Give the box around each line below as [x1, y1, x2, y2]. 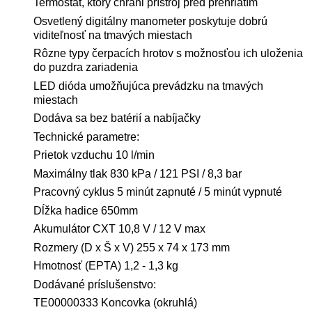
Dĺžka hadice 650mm [33, 204, 138, 217]
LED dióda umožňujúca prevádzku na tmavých [33, 79, 263, 92]
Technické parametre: [33, 130, 139, 143]
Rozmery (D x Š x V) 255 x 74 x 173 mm [33, 241, 230, 253]
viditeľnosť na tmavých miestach [33, 29, 192, 41]
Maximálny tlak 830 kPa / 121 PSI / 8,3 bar [33, 167, 242, 180]
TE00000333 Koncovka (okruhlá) [33, 297, 197, 309]
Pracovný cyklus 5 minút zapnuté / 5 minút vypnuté [33, 186, 282, 198]
